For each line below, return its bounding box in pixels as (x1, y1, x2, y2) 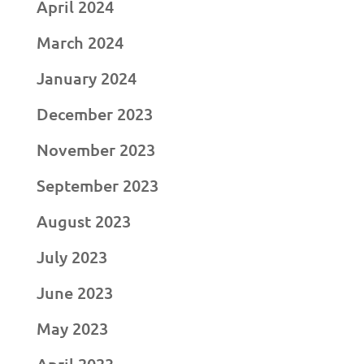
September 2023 (36, 175, 158, 197)
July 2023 (36, 246, 107, 268)
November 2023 (36, 139, 155, 161)
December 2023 (36, 103, 153, 125)
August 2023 (36, 210, 131, 232)
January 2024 (36, 67, 136, 89)
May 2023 (36, 318, 108, 340)
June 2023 (36, 282, 113, 304)
